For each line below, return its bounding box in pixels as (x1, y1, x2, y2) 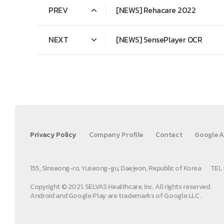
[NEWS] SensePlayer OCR (116, 33, 202, 46)
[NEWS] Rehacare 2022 (116, 4, 195, 16)
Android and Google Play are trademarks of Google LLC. (30, 190, 201, 201)
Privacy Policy (30, 129, 77, 140)
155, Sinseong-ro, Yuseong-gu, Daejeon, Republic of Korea (30, 163, 201, 174)
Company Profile (89, 129, 143, 140)
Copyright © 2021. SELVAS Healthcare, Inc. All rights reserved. (30, 181, 211, 192)
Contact (155, 129, 182, 140)
